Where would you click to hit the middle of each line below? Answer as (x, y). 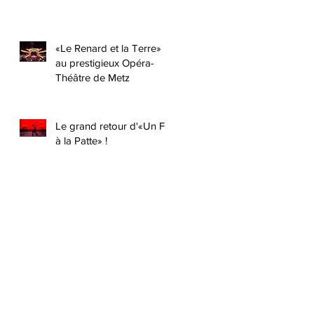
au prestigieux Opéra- (105, 63)
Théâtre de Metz (93, 77)
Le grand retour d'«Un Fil (112, 126)
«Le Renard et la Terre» (108, 48)
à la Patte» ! (81, 141)
